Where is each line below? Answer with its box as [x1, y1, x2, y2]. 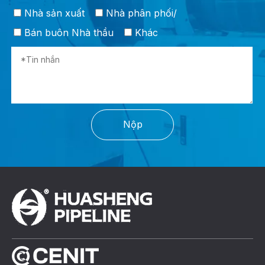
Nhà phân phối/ [103, 7, 177, 19]
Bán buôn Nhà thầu [21, 26, 114, 38]
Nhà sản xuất [21, 7, 85, 19]
